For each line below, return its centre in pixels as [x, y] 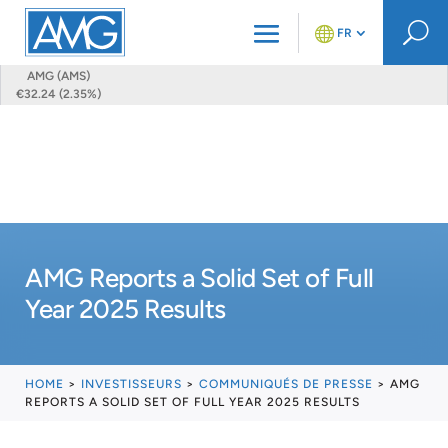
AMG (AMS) [58, 76]
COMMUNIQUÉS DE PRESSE [286, 384]
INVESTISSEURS [131, 384]
